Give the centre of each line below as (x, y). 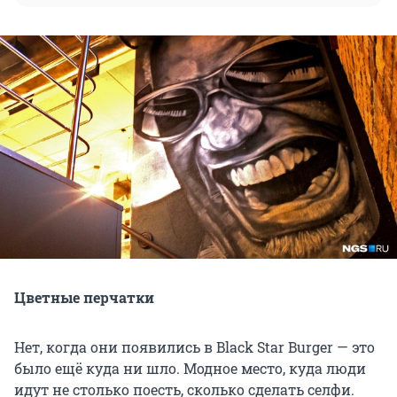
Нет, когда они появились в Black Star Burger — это (195, 347)
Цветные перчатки (84, 298)
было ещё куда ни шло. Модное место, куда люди (190, 369)
